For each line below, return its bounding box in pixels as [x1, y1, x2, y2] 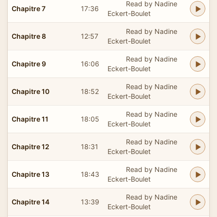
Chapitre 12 [12, 142, 49, 151]
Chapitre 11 [12, 114, 48, 123]
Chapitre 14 [12, 197, 49, 206]
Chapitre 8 [12, 31, 46, 40]
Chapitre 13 [12, 170, 49, 178]
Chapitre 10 [12, 87, 49, 95]
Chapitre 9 [12, 59, 46, 68]
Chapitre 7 [12, 4, 46, 13]
